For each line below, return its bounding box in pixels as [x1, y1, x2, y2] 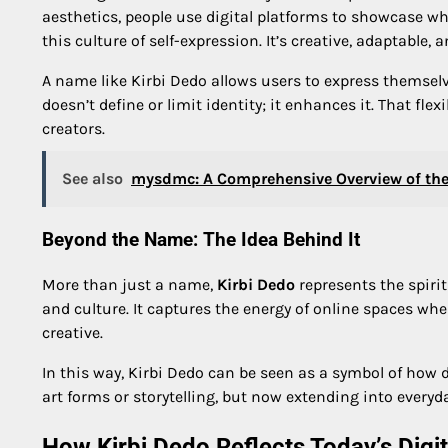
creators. [42, 119, 105, 139]
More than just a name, [42, 274, 217, 294]
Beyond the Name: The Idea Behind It [42, 229, 360, 252]
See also [62, 169, 123, 189]
